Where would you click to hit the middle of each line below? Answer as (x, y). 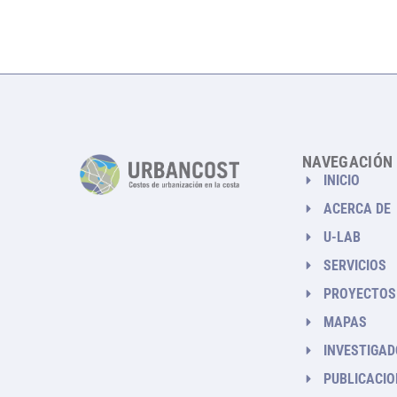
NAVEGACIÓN (347, 161)
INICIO (341, 180)
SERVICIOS (354, 265)
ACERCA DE (357, 208)
